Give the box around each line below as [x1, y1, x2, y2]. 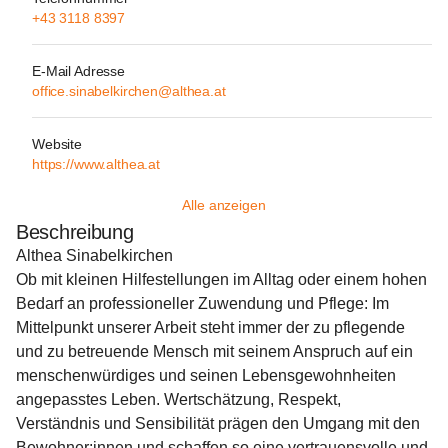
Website [32, 136, 83, 152]
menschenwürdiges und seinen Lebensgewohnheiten [16, 367, 400, 384]
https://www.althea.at [32, 156, 161, 172]
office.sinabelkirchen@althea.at [32, 83, 226, 99]
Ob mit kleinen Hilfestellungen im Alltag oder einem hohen [16, 271, 431, 288]
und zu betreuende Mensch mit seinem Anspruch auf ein [16, 343, 417, 360]
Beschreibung [16, 221, 134, 243]
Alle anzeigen [182, 197, 266, 213]
